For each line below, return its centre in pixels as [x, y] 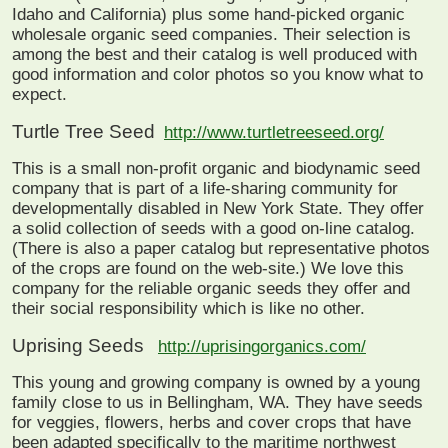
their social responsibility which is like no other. [188, 308]
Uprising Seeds [83, 345]
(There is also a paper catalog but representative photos [221, 248]
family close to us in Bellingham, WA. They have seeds [217, 402]
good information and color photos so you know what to [217, 74]
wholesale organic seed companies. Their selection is [211, 34]
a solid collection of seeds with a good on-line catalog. [213, 228]
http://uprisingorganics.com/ [262, 346]
